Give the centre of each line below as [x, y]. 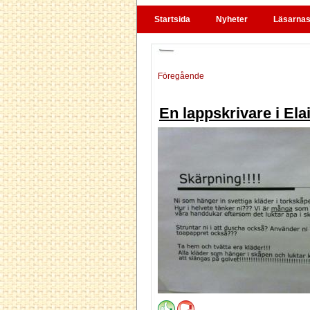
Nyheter [232, 19]
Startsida [172, 19]
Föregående [181, 76]
